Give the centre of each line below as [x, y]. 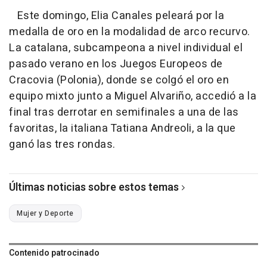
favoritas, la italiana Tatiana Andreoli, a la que [122, 128]
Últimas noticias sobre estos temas [94, 187]
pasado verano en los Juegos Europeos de [116, 64]
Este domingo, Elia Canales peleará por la [117, 15]
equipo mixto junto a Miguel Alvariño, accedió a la [133, 96]
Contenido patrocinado [54, 253]
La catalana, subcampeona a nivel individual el [126, 48]
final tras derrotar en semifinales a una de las [124, 112]
